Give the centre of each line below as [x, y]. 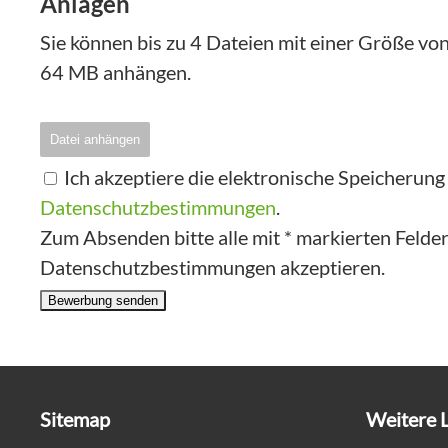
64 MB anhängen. [115, 72]
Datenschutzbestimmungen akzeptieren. [212, 267]
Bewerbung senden [103, 301]
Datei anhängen [95, 140]
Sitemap [75, 418]
